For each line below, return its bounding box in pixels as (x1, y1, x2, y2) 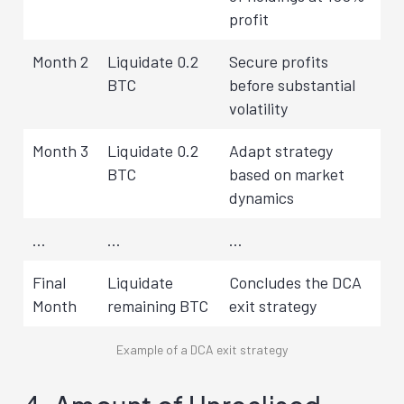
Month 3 (32, 140, 88, 161)
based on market (229, 163, 344, 184)
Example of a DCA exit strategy (116, 341, 288, 357)
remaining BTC (107, 295, 208, 316)
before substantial (229, 74, 355, 95)
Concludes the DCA (229, 271, 362, 292)
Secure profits (229, 50, 328, 71)
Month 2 (32, 50, 88, 71)
